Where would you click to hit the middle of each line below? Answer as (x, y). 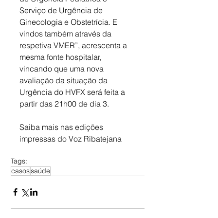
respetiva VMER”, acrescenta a (74, 45)
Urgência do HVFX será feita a (73, 92)
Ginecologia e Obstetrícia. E (69, 22)
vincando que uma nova (63, 68)
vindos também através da (66, 33)
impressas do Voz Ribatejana (71, 138)
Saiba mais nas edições (62, 127)
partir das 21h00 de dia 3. (64, 103)
